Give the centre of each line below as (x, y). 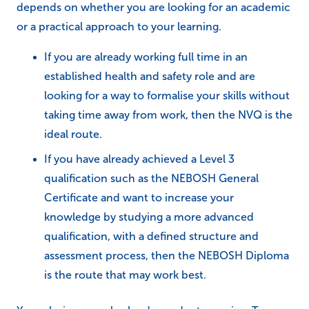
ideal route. (73, 134)
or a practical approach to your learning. (119, 26)
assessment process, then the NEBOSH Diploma (167, 255)
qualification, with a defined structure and (151, 236)
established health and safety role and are (150, 76)
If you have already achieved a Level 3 (139, 159)
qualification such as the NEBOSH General (151, 178)
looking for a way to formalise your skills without (167, 95)
